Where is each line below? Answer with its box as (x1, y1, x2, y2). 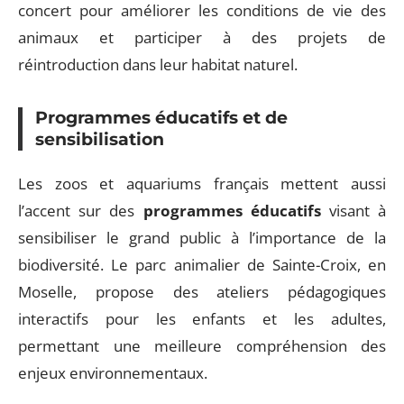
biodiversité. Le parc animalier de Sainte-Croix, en (18, 254, 386, 276)
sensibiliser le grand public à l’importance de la (18, 227, 386, 249)
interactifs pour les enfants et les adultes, (18, 308, 386, 330)
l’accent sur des (18, 200, 143, 222)
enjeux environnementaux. (18, 363, 207, 384)
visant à (320, 200, 387, 222)
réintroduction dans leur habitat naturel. (18, 53, 298, 75)
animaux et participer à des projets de (18, 26, 386, 48)
